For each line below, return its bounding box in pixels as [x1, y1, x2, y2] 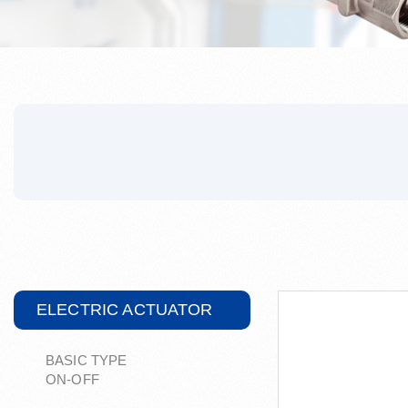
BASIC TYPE [46, 352, 210, 368]
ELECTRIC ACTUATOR [36, 301, 213, 319]
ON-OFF [46, 372, 99, 387]
